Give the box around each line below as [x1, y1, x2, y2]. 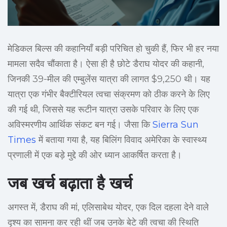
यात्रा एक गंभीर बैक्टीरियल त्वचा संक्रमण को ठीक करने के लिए [8, 89, 210, 100]
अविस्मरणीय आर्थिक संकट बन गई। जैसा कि [8, 119, 153, 131]
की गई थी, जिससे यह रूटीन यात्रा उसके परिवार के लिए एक [8, 104, 199, 116]
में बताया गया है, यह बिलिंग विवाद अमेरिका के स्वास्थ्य [36, 134, 207, 146]
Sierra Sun [153, 119, 199, 131]
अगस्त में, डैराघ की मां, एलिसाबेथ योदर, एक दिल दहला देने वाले [8, 202, 209, 213]
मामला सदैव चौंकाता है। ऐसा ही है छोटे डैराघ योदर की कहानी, [8, 58, 204, 70]
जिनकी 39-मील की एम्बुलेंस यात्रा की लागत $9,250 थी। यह [8, 73, 210, 85]
